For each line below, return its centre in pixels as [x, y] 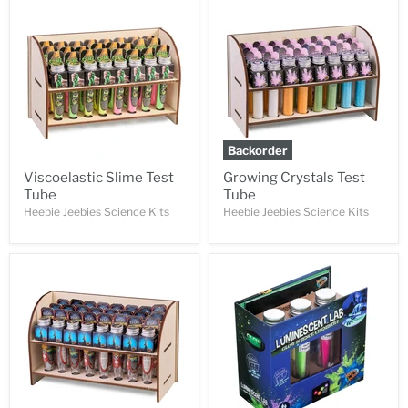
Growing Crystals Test [294, 178]
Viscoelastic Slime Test [99, 178]
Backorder [258, 150]
